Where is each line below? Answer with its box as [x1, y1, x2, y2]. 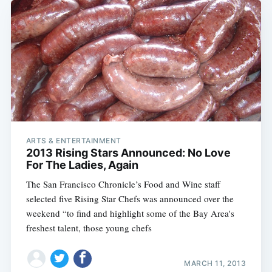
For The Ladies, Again [25, 158, 138, 171]
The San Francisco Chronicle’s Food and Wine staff [25, 177, 220, 190]
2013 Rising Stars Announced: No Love [25, 146, 231, 159]
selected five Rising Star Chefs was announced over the [25, 192, 234, 205]
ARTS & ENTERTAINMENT [25, 135, 121, 145]
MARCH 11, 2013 [184, 259, 246, 268]
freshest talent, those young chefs [25, 221, 152, 234]
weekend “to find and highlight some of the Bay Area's [25, 206, 234, 219]
